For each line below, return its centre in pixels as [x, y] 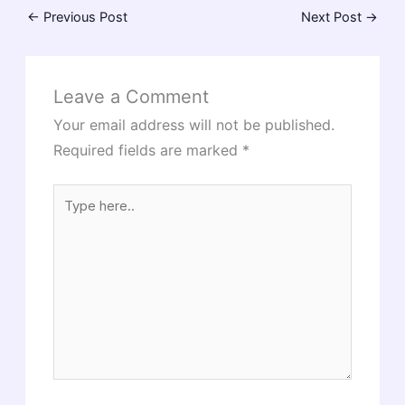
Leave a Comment [132, 97]
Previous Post [83, 18]
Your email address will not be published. [194, 125]
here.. [70, 217]
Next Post [334, 18]
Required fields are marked [148, 151]
